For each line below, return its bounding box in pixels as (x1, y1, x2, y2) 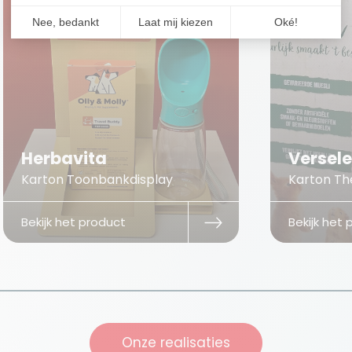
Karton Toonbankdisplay (21, 170, 173, 189)
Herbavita (21, 147, 107, 170)
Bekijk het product (21, 214, 126, 231)
